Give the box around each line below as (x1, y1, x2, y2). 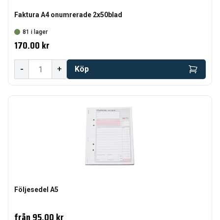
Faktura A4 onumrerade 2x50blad (14, 11, 122, 19)
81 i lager (23, 28, 48, 35)
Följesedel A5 (14, 186, 58, 193)
